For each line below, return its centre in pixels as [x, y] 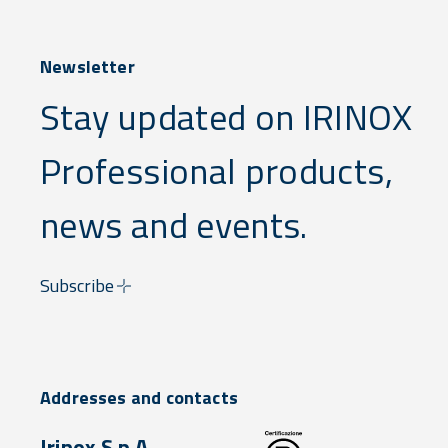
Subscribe [77, 285]
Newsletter [87, 66]
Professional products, [216, 170]
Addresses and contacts [139, 397]
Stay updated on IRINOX [226, 116]
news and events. [174, 224]
